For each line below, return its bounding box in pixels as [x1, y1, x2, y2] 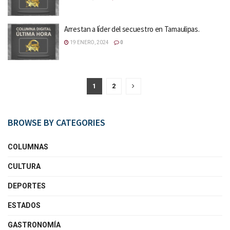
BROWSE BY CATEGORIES [8, 117, 105, 128]
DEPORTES [8, 182, 46, 190]
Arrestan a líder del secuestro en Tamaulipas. [64, 24, 200, 34]
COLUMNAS [8, 143, 48, 151]
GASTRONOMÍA [8, 221, 61, 229]
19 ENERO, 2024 [69, 39, 109, 45]
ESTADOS [8, 201, 41, 209]
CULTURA [8, 162, 41, 170]
